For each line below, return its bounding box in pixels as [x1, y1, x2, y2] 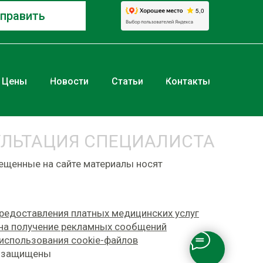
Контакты [166, 75, 210, 87]
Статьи [111, 75, 143, 87]
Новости [50, 75, 89, 87]
